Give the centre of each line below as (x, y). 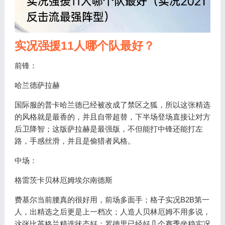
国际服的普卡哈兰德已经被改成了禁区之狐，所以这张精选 (112, 104)
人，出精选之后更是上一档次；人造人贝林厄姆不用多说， (112, 211)
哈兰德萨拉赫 (37, 85)
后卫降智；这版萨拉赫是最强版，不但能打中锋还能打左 (108, 129)
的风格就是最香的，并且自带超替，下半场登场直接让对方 (112, 117)
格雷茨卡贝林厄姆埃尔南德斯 (63, 180)
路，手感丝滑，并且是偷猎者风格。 (75, 141)
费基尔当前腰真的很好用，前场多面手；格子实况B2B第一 (112, 199)
